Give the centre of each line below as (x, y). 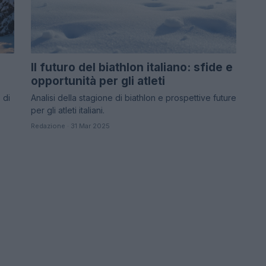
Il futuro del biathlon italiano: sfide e (132, 68)
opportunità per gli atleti (98, 81)
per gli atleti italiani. (68, 110)
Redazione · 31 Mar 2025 (70, 126)
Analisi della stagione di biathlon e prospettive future (134, 98)
